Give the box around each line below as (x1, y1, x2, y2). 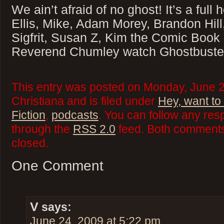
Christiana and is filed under (11, 94, 158, 107)
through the (11, 122, 73, 135)
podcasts (51, 108, 98, 121)
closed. (11, 136, 48, 149)
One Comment (11, 158, 103, 173)
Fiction (11, 108, 45, 121)
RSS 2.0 (72, 122, 115, 135)
